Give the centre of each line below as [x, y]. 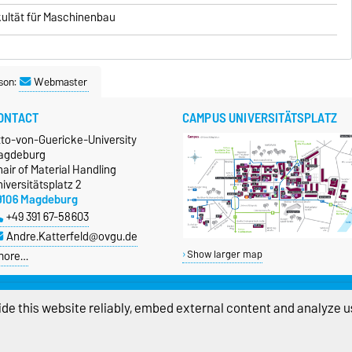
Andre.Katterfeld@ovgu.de [71, 236]
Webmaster [60, 81]
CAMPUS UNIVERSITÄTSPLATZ [260, 117]
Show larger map [224, 254]
